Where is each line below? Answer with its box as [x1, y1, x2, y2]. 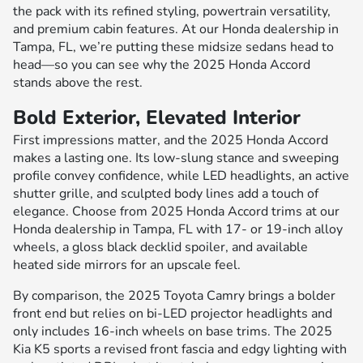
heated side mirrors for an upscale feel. [13, 255, 241, 274]
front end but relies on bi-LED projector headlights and [13, 304, 332, 322]
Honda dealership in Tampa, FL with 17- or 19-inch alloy [13, 220, 343, 238]
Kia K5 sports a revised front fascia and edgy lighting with [13, 340, 347, 358]
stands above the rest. [13, 73, 143, 92]
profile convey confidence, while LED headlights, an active [13, 166, 349, 185]
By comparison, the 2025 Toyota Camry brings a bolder [13, 286, 335, 305]
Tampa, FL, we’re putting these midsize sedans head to [13, 37, 334, 56]
